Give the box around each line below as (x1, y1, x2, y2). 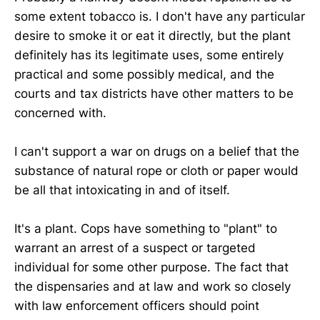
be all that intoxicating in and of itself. (14, 183, 230, 198)
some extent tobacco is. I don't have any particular (14, 9, 305, 24)
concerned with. (14, 106, 106, 121)
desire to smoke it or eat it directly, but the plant (14, 29, 291, 44)
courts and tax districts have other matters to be (14, 86, 294, 101)
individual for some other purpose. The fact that (14, 260, 289, 275)
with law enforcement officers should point (14, 299, 259, 314)
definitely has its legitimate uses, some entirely (14, 48, 284, 63)
